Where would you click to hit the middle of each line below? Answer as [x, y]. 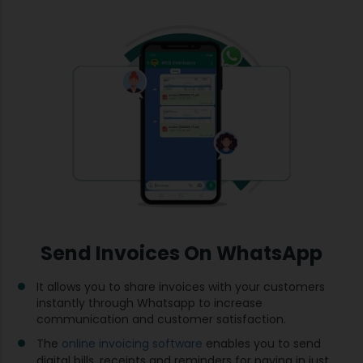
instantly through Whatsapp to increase [149, 303]
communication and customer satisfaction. [161, 319]
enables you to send [262, 343]
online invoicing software [132, 343]
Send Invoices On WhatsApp [181, 253]
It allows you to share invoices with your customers [181, 286]
